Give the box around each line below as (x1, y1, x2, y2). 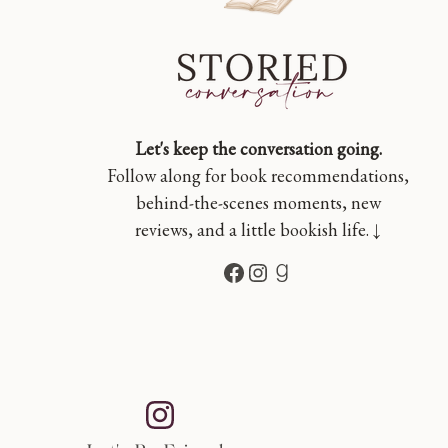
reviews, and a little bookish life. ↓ (135, 218, 381, 241)
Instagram (245, 255, 357, 287)
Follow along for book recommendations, (107, 164, 409, 187)
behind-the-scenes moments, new (135, 191, 381, 214)
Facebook (221, 255, 329, 287)
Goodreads (269, 255, 392, 287)
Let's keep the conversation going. (134, 137, 382, 160)
